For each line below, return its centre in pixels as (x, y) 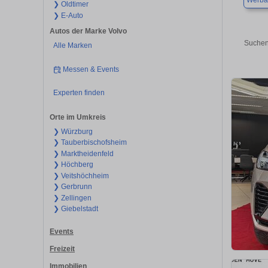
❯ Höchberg (73, 165)
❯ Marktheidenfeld (83, 153)
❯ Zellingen (72, 198)
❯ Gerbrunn (72, 187)
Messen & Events (91, 69)
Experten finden (79, 93)
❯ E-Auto (68, 15)
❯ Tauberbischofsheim (90, 143)
